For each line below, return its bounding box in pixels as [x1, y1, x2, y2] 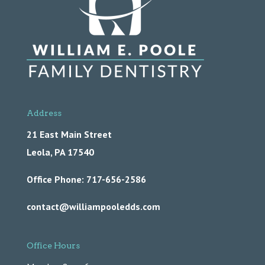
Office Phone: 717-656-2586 [26, 173, 146, 186]
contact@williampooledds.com [26, 201, 160, 213]
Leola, [26, 146, 52, 159]
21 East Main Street [26, 128, 112, 141]
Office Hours [26, 241, 80, 251]
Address [26, 108, 62, 118]
